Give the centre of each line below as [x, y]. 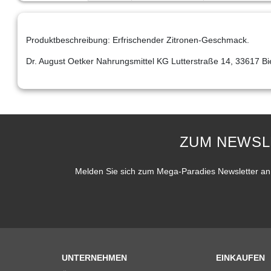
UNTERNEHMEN [94, 257]
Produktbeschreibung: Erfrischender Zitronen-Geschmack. [138, 40]
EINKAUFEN [240, 257]
